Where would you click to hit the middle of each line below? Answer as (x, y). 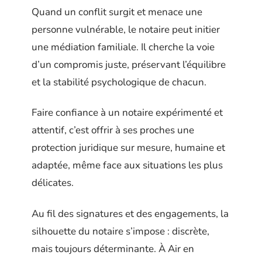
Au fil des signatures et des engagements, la (130, 213)
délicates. (53, 183)
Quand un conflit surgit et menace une (117, 12)
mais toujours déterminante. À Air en (113, 249)
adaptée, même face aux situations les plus (127, 166)
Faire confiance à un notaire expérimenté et (127, 113)
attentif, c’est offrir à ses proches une (113, 130)
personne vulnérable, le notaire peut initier (126, 29)
